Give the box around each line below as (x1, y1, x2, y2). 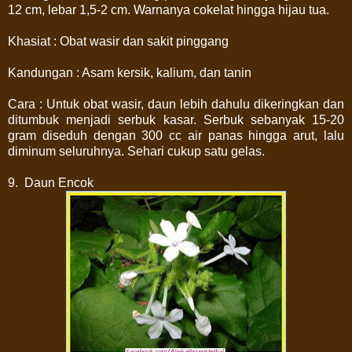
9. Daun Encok (8, 175, 93, 189)
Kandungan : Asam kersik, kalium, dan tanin (8, 65, 251, 79)
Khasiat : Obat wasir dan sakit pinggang (8, 34, 229, 48)
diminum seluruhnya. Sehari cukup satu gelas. (8, 144, 265, 158)
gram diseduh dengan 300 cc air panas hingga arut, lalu (8, 128, 344, 142)
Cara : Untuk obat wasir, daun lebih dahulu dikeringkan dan (8, 97, 344, 111)
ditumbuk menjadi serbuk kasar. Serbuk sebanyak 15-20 (8, 112, 344, 126)
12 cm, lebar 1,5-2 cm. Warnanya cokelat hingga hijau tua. (8, 2, 329, 16)
